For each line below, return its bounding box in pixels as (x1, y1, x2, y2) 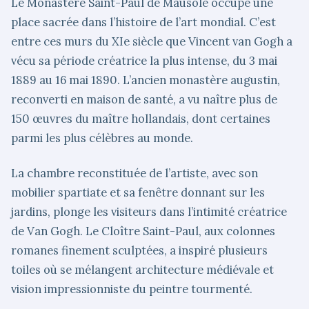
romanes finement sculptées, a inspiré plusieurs (11, 242, 268, 258)
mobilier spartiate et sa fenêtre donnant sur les (11, 184, 265, 200)
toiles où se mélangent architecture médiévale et (11, 261, 274, 277)
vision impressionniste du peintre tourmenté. (11, 281, 252, 297)
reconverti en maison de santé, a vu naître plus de (11, 91, 277, 107)
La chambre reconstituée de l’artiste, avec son (11, 165, 258, 181)
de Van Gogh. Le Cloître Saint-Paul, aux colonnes (11, 223, 275, 239)
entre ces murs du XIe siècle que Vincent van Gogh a (11, 33, 292, 49)
